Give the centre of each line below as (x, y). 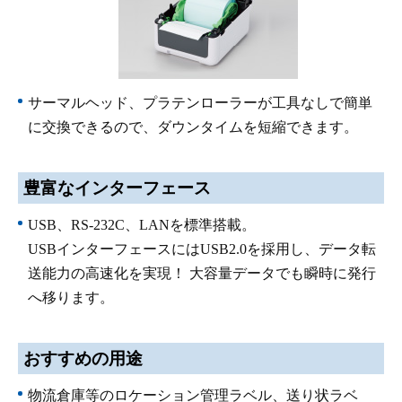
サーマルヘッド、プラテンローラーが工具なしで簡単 (201, 102)
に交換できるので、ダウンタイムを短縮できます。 (193, 127)
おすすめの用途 (83, 358)
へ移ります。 (71, 297)
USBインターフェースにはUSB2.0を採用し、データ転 (202, 249)
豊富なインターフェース (117, 188)
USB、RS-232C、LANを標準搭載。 (142, 224)
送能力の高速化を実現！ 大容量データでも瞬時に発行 (202, 273)
